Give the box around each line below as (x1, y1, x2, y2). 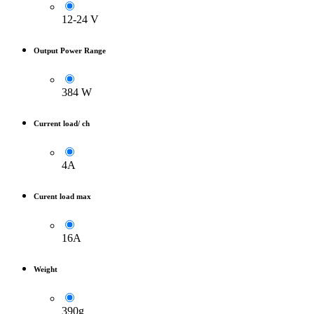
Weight (34, 265, 57, 273)
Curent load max (34, 192, 91, 201)
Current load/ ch (34, 119, 90, 128)
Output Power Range (34, 46, 106, 55)
